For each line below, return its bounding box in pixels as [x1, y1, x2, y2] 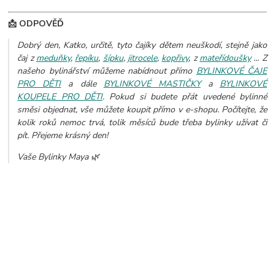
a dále [61, 77, 104, 90]
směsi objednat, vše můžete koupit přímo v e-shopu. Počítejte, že [17, 103, 267, 115]
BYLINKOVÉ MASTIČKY [103, 77, 201, 90]
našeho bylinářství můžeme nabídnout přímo [17, 64, 196, 77]
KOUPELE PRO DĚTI [17, 90, 103, 103]
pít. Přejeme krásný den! [17, 129, 109, 141]
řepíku [75, 52, 99, 64]
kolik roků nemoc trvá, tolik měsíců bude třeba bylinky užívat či [17, 116, 267, 128]
